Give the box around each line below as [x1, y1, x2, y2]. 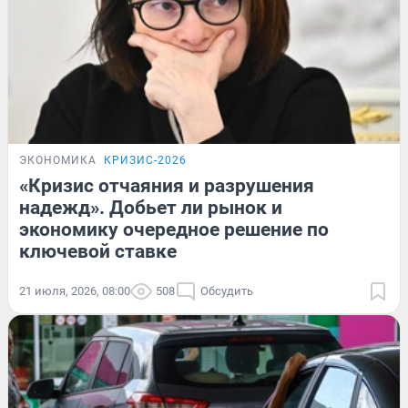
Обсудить [200, 283, 253, 298]
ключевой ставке [19, 240, 177, 262]
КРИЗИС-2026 [104, 153, 187, 167]
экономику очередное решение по [19, 218, 329, 240]
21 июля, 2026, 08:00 [19, 283, 130, 298]
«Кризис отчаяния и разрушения [19, 174, 314, 197]
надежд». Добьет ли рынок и [19, 196, 282, 219]
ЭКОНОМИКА [19, 153, 97, 167]
